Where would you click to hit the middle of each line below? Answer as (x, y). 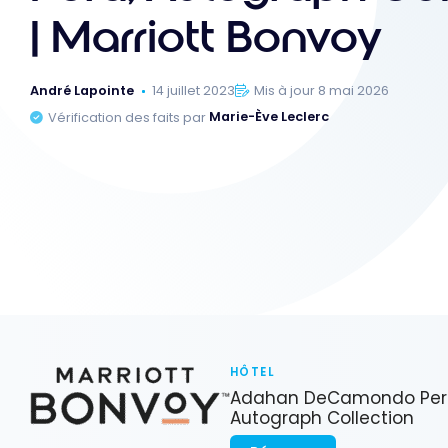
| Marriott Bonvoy (206, 38)
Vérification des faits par (129, 117)
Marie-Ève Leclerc (269, 117)
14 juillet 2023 (194, 91)
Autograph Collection (322, 418)
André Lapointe (82, 91)
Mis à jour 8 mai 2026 (322, 91)
